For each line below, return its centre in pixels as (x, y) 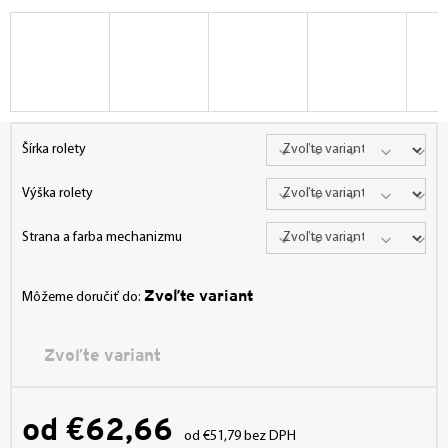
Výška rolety (57, 193)
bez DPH (268, 436)
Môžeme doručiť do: (81, 297)
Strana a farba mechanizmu (102, 237)
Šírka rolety (54, 149)
